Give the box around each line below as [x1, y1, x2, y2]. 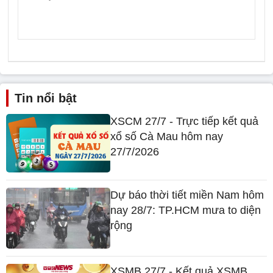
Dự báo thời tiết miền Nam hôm [110, 189, 264, 202]
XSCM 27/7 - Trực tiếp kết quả [110, 115, 259, 127]
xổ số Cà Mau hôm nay [110, 130, 224, 143]
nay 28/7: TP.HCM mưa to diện [110, 204, 261, 217]
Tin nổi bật [15, 91, 77, 105]
